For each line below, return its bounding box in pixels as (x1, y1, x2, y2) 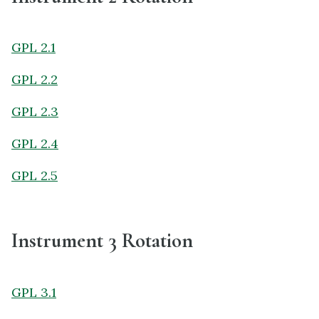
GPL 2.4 (11, 135, 58, 152)
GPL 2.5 (11, 167, 58, 184)
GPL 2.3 (11, 103, 58, 120)
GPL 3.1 (11, 283, 56, 300)
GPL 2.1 (11, 38, 56, 56)
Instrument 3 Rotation (11, 228, 193, 253)
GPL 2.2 (11, 70, 58, 88)
